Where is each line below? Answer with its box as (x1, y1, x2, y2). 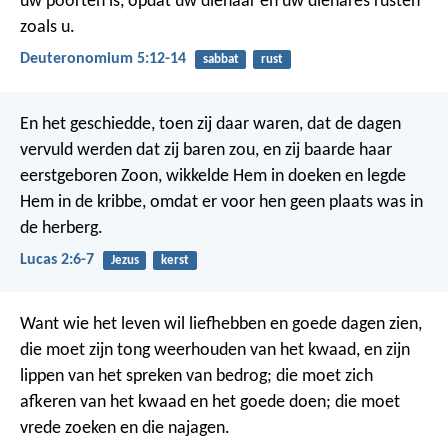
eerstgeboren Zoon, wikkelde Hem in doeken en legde (20, 166, 406, 186)
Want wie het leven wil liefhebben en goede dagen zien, (20, 315, 422, 335)
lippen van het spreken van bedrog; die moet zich (20, 367, 373, 387)
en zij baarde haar (259, 140, 392, 160)
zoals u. (20, 18, 75, 38)
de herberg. (20, 218, 103, 238)
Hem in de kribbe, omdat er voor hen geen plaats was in (20, 192, 423, 212)
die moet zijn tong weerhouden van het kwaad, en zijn (20, 341, 410, 361)
